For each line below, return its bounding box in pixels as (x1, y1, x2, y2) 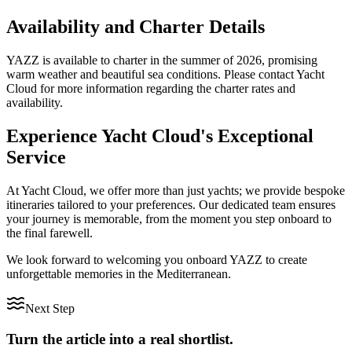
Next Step (25, 301, 75, 315)
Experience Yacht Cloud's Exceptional (6, 125, 313, 146)
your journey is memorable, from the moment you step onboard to (6, 211, 332, 225)
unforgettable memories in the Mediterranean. (6, 266, 231, 280)
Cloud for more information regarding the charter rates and (6, 82, 295, 96)
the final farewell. (6, 225, 93, 240)
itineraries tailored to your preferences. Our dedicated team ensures (6, 197, 335, 211)
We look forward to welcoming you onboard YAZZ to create (6, 252, 307, 266)
